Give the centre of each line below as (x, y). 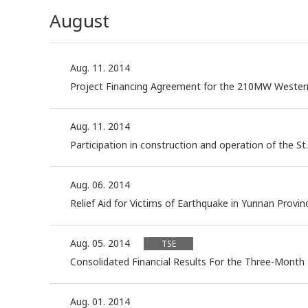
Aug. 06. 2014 (100, 185)
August (79, 21)
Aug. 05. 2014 (100, 243)
